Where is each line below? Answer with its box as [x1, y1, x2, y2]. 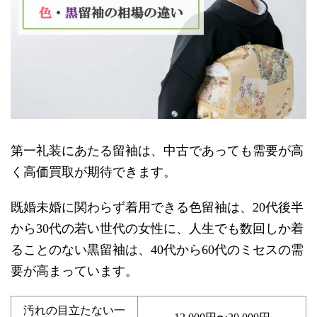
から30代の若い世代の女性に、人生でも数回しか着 [11, 221, 304, 236]
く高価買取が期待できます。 [11, 164, 176, 179]
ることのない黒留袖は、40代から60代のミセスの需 [11, 242, 304, 257]
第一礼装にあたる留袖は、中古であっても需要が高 [11, 143, 304, 158]
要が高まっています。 [11, 263, 138, 278]
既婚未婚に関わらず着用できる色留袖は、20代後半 [11, 200, 304, 214]
